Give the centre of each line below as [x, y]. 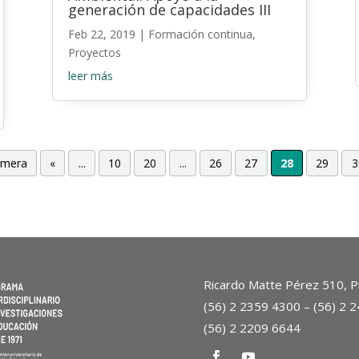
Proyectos [94, 53]
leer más [90, 76]
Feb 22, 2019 [101, 34]
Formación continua [200, 34]
